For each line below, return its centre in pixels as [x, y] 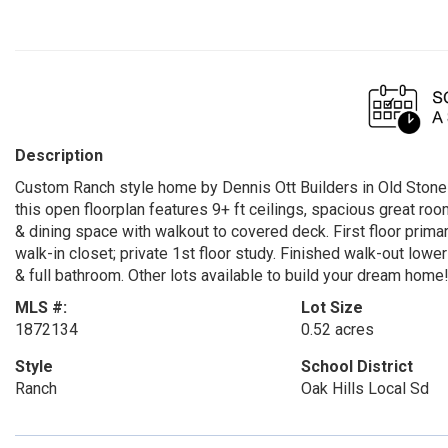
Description [59, 155]
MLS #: [41, 307]
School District [356, 366]
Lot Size [331, 307]
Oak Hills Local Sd [364, 388]
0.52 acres [337, 329]
